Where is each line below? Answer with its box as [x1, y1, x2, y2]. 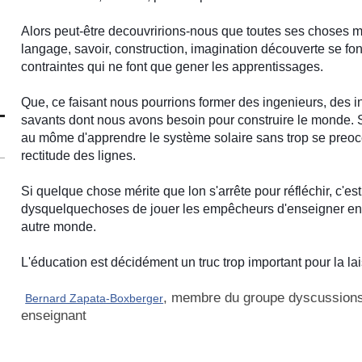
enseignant [21, 308, 87, 322]
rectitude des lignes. [21, 149, 140, 162]
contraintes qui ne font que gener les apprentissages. [21, 60, 324, 74]
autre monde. [21, 220, 97, 234]
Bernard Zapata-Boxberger [25, 292, 164, 305]
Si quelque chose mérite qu [21, 184, 179, 198]
